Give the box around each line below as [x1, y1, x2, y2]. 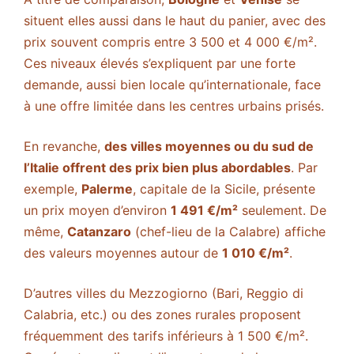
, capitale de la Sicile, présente [133, 180, 315, 197]
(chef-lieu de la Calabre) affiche [131, 223, 326, 239]
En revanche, [24, 137, 104, 154]
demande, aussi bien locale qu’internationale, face [24, 76, 321, 92]
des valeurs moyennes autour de [24, 244, 222, 261]
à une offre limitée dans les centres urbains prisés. [24, 97, 324, 114]
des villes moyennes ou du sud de [104, 137, 314, 154]
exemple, [24, 180, 81, 197]
